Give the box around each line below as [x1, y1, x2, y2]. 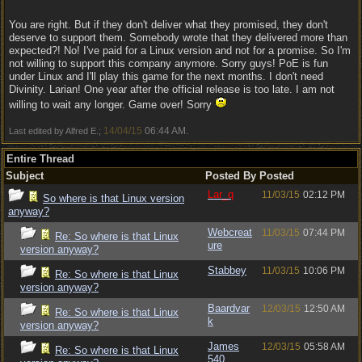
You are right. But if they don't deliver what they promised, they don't [9, 19, 328, 31]
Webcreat [208, 226, 252, 238]
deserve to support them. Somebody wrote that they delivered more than [9, 32, 347, 44]
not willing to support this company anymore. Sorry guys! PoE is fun [9, 57, 328, 69]
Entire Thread [6, 153, 74, 165]
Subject [6, 170, 44, 182]
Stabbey [208, 264, 246, 276]
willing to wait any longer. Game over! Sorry [9, 99, 215, 111]
